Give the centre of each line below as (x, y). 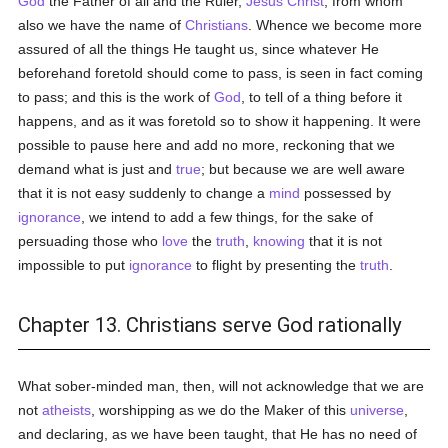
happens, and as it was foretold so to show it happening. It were (220, 121)
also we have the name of (102, 25)
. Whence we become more (335, 25)
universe (377, 410)
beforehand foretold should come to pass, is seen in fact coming (221, 73)
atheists (67, 410)
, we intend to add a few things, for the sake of (227, 217)
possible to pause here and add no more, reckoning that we (207, 145)
